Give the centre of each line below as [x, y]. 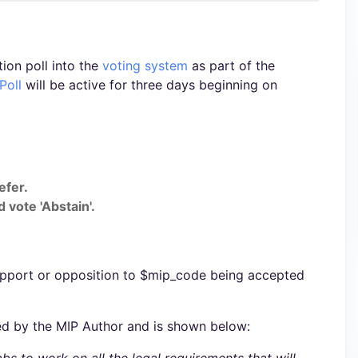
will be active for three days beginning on [149, 85]
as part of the [231, 66]
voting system [145, 66]
